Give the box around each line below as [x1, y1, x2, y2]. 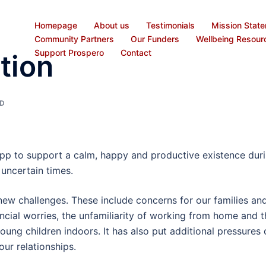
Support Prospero [34, 47, 104, 58]
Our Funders [131, 33, 179, 44]
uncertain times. [1, 164, 74, 176]
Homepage [34, 20, 77, 30]
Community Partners [34, 33, 114, 44]
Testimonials [146, 20, 195, 30]
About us [94, 20, 129, 30]
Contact [121, 47, 151, 58]
